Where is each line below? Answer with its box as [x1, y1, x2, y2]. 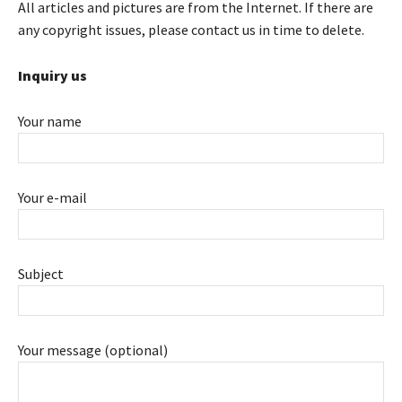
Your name [18, 111, 82, 130]
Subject [18, 264, 64, 283]
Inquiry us [18, 66, 87, 84]
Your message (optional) [18, 340, 168, 359]
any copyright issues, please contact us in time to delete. [18, 20, 364, 39]
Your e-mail [18, 188, 87, 206]
